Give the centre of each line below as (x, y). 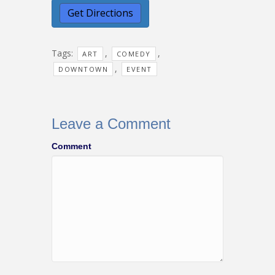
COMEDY (134, 53)
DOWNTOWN (83, 69)
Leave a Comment (111, 123)
